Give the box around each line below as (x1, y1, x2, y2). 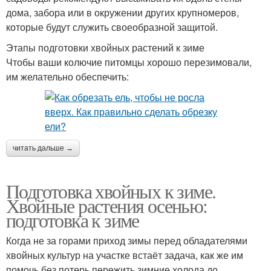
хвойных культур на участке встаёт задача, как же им (6, 248, 243, 263)
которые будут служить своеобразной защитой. (6, 20, 218, 34)
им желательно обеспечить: (6, 70, 129, 84)
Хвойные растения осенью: (6, 192, 207, 219)
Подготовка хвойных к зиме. (6, 178, 216, 204)
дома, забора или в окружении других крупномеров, (6, 5, 239, 20)
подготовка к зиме (6, 207, 139, 233)
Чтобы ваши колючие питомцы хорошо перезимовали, (6, 55, 252, 70)
